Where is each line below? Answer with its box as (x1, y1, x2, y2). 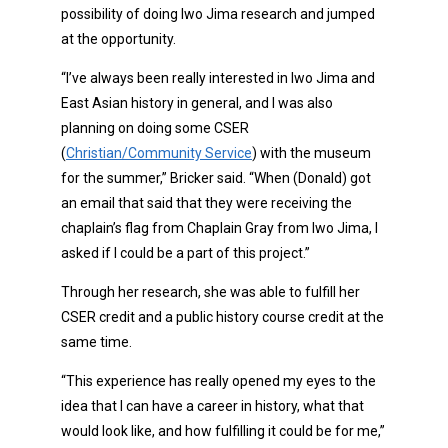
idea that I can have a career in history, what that (61, 397, 364, 414)
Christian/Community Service (66, 144, 252, 161)
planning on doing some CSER (61, 119, 249, 136)
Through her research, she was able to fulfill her (61, 283, 360, 300)
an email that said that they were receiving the (61, 194, 352, 211)
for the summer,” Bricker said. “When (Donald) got (61, 169, 371, 186)
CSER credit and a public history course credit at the (61, 308, 384, 325)
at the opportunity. (61, 30, 176, 47)
